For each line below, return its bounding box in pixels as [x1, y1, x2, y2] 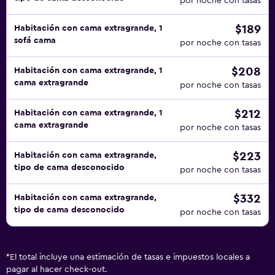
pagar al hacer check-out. [6, 265, 107, 274]
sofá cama [14, 36, 56, 45]
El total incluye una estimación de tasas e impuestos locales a [10, 253, 250, 261]
